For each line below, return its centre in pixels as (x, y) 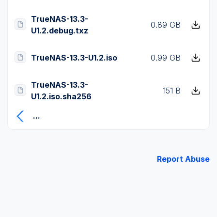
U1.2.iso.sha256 (61, 96)
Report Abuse (183, 159)
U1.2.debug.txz (60, 31)
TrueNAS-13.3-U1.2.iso (74, 58)
